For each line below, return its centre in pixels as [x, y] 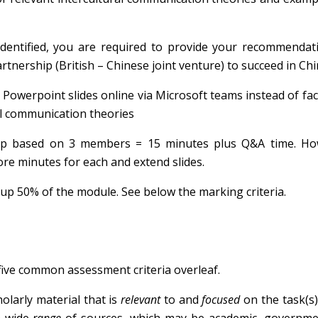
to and [183, 300]
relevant [142, 300]
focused [223, 300]
